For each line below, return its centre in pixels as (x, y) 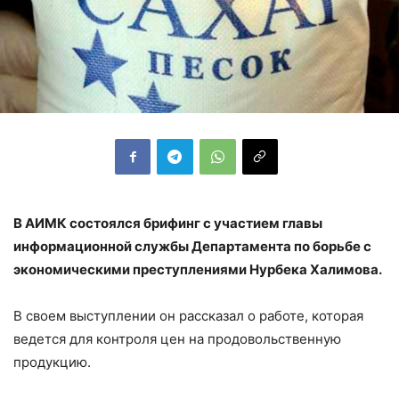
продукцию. (52, 362)
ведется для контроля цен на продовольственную (177, 338)
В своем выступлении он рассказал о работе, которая (188, 315)
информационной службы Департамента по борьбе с (192, 246)
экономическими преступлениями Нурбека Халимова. (198, 269)
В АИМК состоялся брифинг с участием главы (168, 223)
